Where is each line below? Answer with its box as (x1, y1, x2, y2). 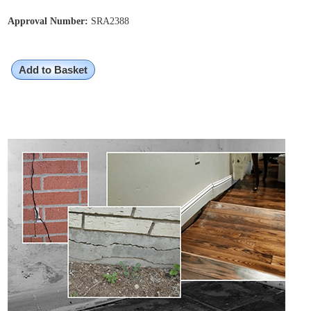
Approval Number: (8, 16, 89, 27)
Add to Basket (19, 64, 88, 76)
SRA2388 (88, 16, 130, 27)
